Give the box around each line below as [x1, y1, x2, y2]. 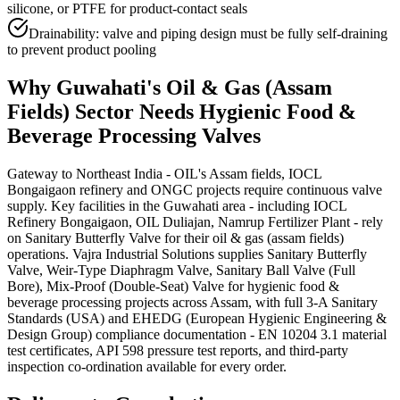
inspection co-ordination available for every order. [7, 359, 287, 375]
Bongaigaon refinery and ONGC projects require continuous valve [7, 182, 382, 198]
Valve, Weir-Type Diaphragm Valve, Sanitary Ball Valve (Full [7, 262, 355, 279]
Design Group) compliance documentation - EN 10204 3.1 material [7, 327, 387, 343]
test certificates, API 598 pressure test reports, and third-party [7, 343, 348, 359]
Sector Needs [70, 100, 199, 124]
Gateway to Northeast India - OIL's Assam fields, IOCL [7, 166, 321, 182]
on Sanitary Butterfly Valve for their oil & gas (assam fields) [7, 230, 344, 246]
